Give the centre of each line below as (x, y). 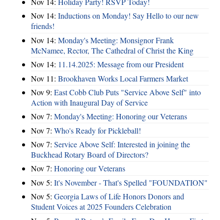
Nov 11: (44, 78)
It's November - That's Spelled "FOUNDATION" (131, 182)
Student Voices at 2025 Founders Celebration (101, 207)
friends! (43, 26)
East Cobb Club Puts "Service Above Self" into (127, 92)
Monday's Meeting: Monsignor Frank (116, 40)
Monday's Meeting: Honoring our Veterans (121, 116)
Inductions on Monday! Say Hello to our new (128, 16)
